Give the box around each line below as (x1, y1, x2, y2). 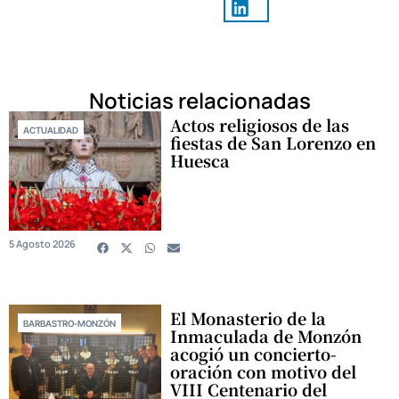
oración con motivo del (170, 359, 357, 383)
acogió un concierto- (170, 341, 338, 365)
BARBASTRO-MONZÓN (23, 317, 116, 329)
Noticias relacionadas (88, 85, 311, 115)
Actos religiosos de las (170, 112, 350, 136)
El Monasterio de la (170, 305, 327, 330)
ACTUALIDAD (23, 124, 78, 135)
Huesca (170, 148, 231, 172)
